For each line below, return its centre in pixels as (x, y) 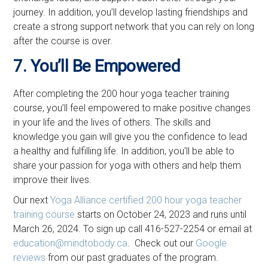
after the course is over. (63, 41)
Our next (32, 200)
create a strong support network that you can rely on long (134, 26)
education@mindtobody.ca (71, 243)
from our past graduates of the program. (132, 257)
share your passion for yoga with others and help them (127, 165)
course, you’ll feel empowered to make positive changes (132, 108)
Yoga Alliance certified (97, 200)
